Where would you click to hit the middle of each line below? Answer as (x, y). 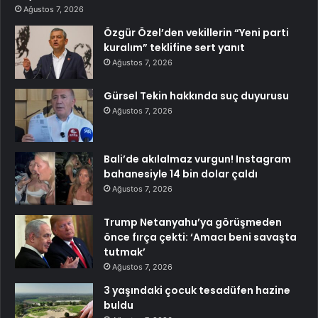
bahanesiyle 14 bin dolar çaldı (181, 174)
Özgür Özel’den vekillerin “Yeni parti (196, 33)
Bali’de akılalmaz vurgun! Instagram (197, 159)
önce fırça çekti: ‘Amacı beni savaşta (200, 237)
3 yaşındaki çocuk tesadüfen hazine (197, 291)
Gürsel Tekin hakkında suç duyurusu (196, 96)
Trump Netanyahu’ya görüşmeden (193, 223)
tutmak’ (125, 252)
